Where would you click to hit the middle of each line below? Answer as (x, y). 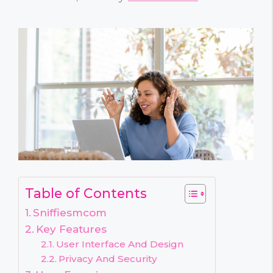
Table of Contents (86, 193)
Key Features (72, 229)
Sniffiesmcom (70, 213)
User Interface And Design (119, 244)
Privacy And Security (108, 259)
